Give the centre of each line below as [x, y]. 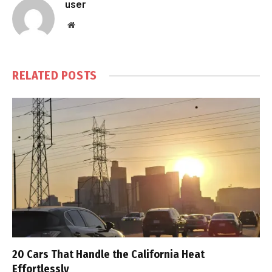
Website [88, 25]
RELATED [37, 76]
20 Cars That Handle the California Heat [108, 254]
